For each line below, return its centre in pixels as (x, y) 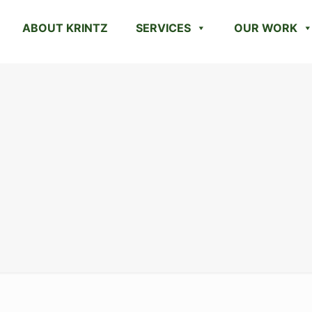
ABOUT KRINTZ (65, 28)
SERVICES (163, 28)
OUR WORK (266, 28)
